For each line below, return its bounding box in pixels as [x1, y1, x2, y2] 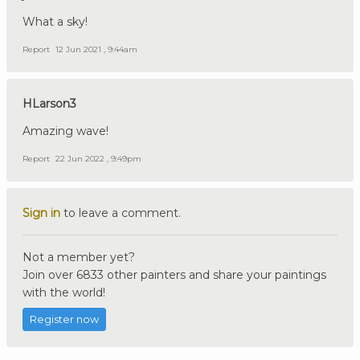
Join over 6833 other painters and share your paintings [22, 268, 326, 283]
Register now [30, 313, 99, 326]
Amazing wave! [22, 124, 108, 139]
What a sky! [22, 14, 88, 30]
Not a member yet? [22, 250, 135, 265]
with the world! [22, 285, 105, 301]
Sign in [22, 206, 60, 221]
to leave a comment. [60, 206, 181, 221]
